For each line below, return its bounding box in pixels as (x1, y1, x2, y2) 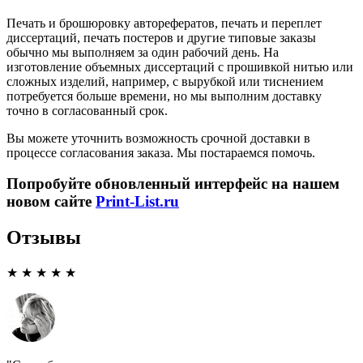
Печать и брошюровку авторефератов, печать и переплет (6, 15, 322, 30)
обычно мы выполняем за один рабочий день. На (6, 45, 279, 59)
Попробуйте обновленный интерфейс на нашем (6, 175, 340, 193)
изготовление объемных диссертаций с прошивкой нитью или (6, 59, 353, 74)
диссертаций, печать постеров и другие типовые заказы (6, 30, 316, 45)
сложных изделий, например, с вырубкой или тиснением (6, 74, 323, 88)
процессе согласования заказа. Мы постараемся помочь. (6, 145, 315, 160)
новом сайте (6, 193, 96, 211)
